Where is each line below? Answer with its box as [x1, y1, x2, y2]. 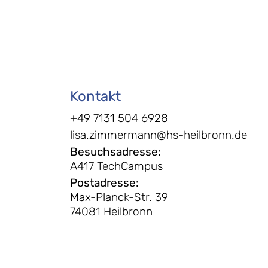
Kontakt [70, 88, 121, 105]
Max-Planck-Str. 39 [70, 190, 168, 204]
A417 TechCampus [70, 159, 163, 173]
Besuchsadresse [70, 145, 158, 159]
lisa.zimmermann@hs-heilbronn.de [70, 128, 247, 142]
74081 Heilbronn [70, 205, 153, 218]
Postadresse [70, 176, 136, 190]
